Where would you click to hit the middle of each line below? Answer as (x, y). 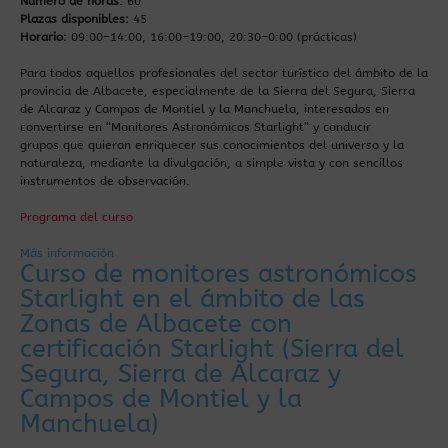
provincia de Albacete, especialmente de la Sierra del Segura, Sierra (217, 91)
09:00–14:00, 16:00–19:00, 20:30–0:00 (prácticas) (212, 37)
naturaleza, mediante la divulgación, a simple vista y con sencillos (211, 163)
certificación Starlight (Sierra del (212, 349)
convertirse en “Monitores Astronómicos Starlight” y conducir (195, 127)
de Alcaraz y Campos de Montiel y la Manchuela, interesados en (204, 109)
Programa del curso (76, 217)
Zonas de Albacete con (156, 324)
